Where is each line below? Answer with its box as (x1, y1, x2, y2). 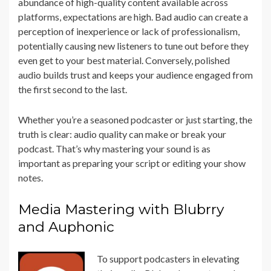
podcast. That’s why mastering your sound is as (18, 143, 211, 155)
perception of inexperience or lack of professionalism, (18, 25, 240, 38)
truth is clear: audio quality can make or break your (18, 128, 226, 140)
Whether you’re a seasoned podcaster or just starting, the (18, 114, 252, 126)
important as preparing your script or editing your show (18, 157, 246, 169)
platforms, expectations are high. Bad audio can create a (18, 11, 248, 23)
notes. (18, 172, 43, 184)
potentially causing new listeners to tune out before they (18, 40, 249, 52)
